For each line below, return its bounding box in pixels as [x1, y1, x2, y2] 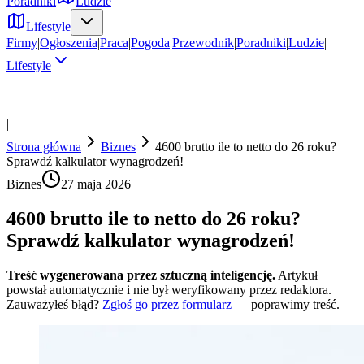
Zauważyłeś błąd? [6, 297, 99, 311]
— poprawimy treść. [235, 297, 340, 311]
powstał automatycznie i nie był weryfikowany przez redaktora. [6, 282, 331, 297]
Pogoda [131, 36, 170, 50]
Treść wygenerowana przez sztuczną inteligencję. [6, 267, 275, 282]
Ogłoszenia [40, 36, 97, 50]
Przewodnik [172, 36, 234, 50]
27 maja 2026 [61, 177, 131, 191]
